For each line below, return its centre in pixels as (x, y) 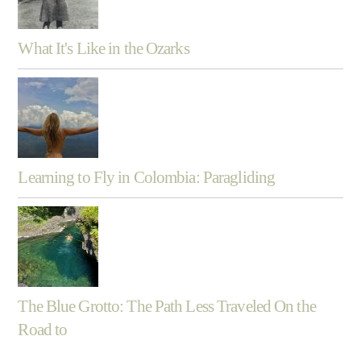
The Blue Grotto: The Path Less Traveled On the (167, 306)
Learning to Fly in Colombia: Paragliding (147, 177)
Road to (43, 329)
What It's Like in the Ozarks (104, 48)
